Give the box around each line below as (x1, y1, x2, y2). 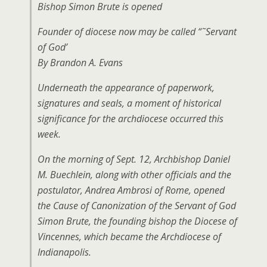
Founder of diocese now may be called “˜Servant (38, 25, 237, 38)
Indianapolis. (38, 246, 91, 259)
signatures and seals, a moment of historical (38, 97, 221, 110)
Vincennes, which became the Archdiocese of (38, 230, 221, 243)
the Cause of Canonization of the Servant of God (38, 199, 236, 212)
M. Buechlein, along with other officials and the (38, 168, 231, 181)
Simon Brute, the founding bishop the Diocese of (38, 215, 237, 228)
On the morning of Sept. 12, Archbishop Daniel (38, 153, 230, 166)
